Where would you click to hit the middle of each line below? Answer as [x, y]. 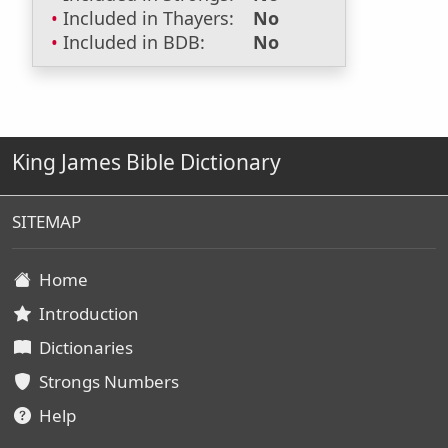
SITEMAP [46, 221]
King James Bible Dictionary [146, 162]
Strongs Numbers [105, 381]
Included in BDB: [134, 42]
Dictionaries [82, 347]
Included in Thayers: [148, 18]
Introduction [85, 313]
